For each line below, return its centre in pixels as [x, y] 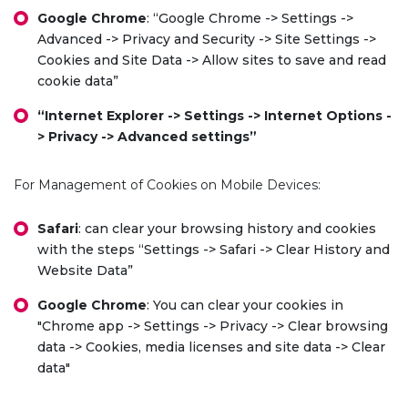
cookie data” [78, 81]
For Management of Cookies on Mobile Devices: [167, 185]
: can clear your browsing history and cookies [227, 229]
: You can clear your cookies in [245, 305]
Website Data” [85, 270]
